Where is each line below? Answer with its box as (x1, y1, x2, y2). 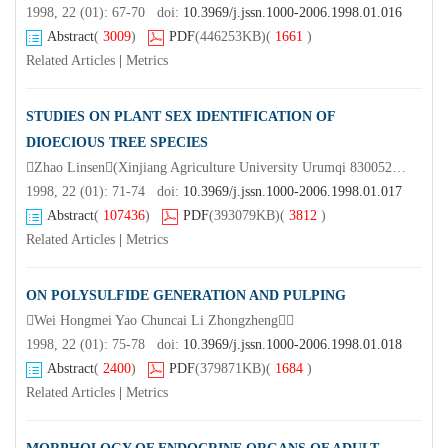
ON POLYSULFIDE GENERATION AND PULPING (26, 288, 346, 304)
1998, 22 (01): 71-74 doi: (26, 184, 183, 200)
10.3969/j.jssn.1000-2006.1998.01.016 (183, 5, 402, 21)
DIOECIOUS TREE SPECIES (26, 135, 208, 151)
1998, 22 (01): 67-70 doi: (26, 5, 183, 21)
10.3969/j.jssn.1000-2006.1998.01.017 (183, 184, 402, 200)
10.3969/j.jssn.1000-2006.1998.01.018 (183, 337, 402, 353)
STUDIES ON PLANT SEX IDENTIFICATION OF (26, 109, 335, 125)
